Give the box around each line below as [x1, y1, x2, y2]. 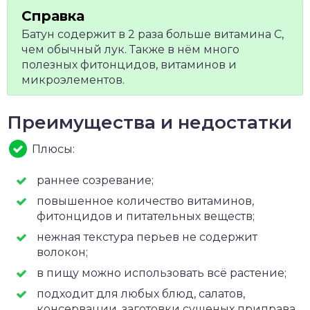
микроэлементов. [21, 73, 125, 86]
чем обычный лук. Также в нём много [21, 43, 239, 56]
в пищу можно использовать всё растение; [37, 266, 286, 280]
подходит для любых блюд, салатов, [37, 287, 245, 300]
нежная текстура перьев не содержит [37, 230, 257, 244]
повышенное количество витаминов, [37, 194, 254, 208]
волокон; [37, 246, 88, 259]
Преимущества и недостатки [7, 111, 292, 134]
